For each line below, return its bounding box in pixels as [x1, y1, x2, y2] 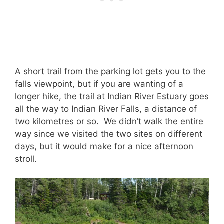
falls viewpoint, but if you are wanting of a [15, 79, 183, 89]
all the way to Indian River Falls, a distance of [15, 104, 197, 114]
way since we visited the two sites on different [15, 129, 202, 139]
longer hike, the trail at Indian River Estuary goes [15, 91, 209, 102]
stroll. [15, 154, 37, 164]
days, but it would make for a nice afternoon [15, 141, 193, 152]
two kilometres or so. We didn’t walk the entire [15, 116, 203, 127]
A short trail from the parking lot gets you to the [15, 66, 206, 77]
